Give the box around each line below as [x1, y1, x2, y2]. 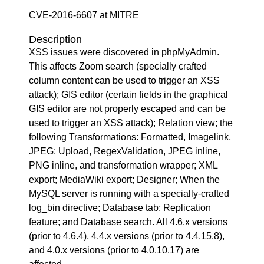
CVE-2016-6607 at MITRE [29, 10, 140, 20]
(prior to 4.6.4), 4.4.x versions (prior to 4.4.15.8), [29, 231, 225, 241]
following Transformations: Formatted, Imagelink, [29, 132, 232, 142]
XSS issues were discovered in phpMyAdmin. [29, 47, 220, 57]
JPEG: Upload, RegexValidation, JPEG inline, [29, 146, 221, 156]
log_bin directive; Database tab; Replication [29, 203, 212, 213]
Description [29, 34, 82, 45]
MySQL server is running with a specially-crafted [29, 189, 230, 199]
